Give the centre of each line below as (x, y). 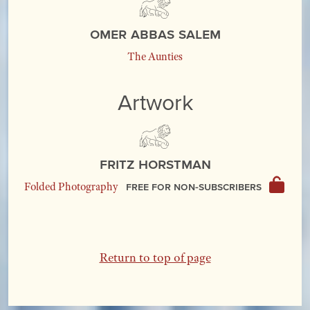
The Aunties (155, 56)
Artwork (155, 101)
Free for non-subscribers (195, 187)
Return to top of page (155, 257)
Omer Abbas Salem (155, 33)
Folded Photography (71, 187)
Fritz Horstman (155, 164)
